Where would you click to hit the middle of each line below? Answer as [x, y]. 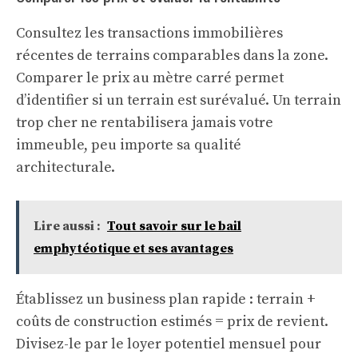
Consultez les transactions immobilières [149, 34]
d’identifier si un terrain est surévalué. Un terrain [179, 101]
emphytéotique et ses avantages [133, 249]
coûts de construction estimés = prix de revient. [172, 322]
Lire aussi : [67, 227]
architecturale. [66, 168]
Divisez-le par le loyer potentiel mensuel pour [169, 344]
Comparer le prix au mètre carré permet [150, 78]
